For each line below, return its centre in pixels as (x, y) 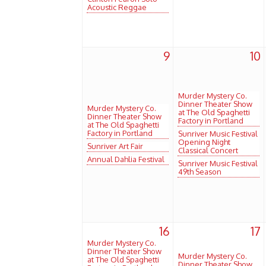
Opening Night (204, 142)
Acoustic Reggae (117, 7)
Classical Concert (208, 150)
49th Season (200, 171)
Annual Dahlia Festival (126, 159)
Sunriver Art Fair (115, 146)
